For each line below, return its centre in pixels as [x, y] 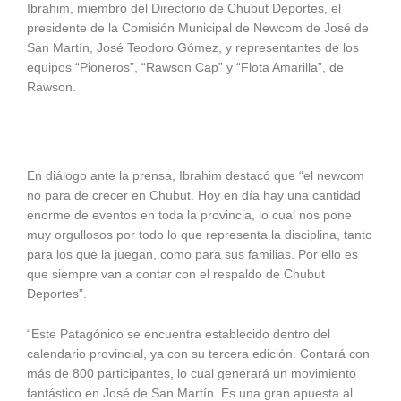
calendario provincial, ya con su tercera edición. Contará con [198, 354]
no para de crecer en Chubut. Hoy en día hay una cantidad [194, 195]
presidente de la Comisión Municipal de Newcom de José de [198, 28]
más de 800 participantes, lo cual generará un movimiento [192, 374]
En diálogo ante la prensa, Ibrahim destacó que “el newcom [196, 175]
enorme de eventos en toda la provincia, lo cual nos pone [189, 215]
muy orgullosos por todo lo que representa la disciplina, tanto [200, 235]
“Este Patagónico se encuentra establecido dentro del [179, 335]
